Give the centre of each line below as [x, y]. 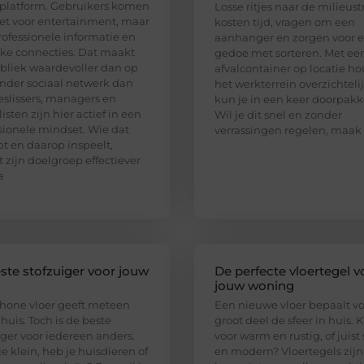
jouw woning [254, 286]
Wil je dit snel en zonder [278, 115]
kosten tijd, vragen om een [285, 22]
